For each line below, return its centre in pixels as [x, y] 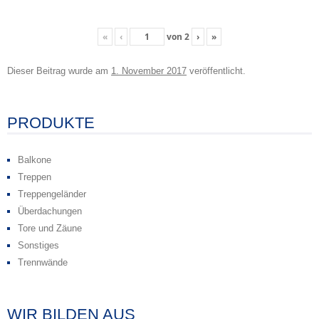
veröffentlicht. [216, 71]
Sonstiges [38, 246]
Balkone [35, 160]
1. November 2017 [149, 71]
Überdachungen [50, 211]
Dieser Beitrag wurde [50, 71]
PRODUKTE [51, 123]
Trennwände [43, 263]
